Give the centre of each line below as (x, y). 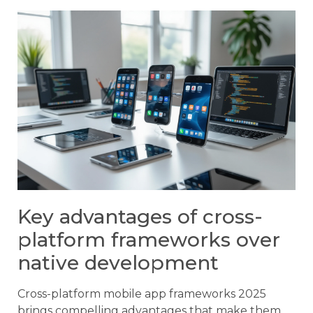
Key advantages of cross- (140, 216)
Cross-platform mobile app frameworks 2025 (142, 293)
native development (118, 262)
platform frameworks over (149, 239)
